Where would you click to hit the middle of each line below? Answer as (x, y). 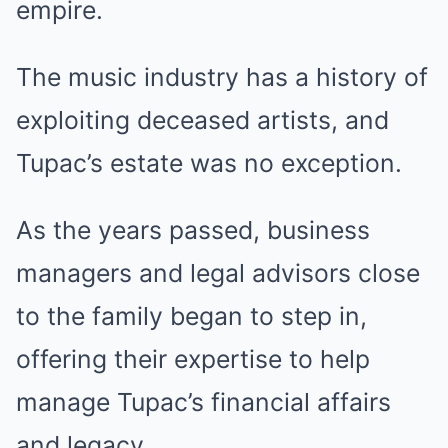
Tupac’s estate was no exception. (209, 163)
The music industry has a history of (222, 77)
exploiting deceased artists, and (202, 120)
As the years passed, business (193, 230)
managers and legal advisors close (218, 273)
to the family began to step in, (191, 316)
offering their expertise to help (193, 359)
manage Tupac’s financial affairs (203, 402)
